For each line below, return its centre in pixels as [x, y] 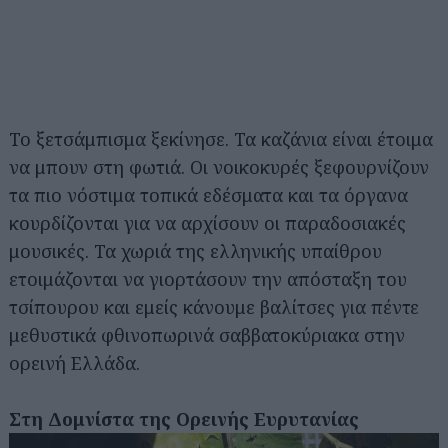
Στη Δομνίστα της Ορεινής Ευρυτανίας [184, 418]
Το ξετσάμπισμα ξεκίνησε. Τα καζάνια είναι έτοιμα [221, 138]
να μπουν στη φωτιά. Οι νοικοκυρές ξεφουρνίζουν [219, 166]
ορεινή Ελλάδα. [74, 362]
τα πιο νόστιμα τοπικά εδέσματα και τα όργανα [208, 194]
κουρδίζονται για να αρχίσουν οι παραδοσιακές [207, 222]
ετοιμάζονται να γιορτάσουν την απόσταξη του [208, 278]
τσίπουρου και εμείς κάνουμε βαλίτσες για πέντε [214, 306]
